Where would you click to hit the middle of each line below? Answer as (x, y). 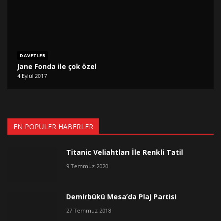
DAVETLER (33, 56)
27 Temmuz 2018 (89, 211)
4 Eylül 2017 (32, 76)
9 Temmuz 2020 (87, 166)
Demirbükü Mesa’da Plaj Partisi (121, 197)
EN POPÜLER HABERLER (53, 127)
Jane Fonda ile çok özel (57, 66)
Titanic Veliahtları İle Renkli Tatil (125, 152)
